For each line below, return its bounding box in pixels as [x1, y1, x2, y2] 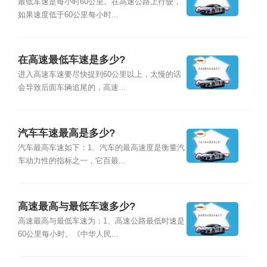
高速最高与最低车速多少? [17, 200, 135, 212]
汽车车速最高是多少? [17, 127, 115, 139]
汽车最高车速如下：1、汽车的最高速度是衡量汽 [17, 144, 185, 153]
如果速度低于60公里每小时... [17, 10, 119, 19]
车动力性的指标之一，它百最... [17, 157, 126, 166]
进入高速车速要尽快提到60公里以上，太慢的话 [17, 70, 181, 79]
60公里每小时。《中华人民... [17, 229, 119, 238]
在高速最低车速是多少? [17, 54, 125, 66]
